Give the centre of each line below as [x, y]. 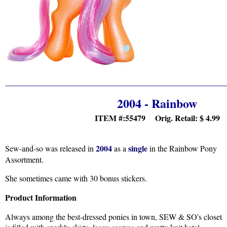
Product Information [41, 197]
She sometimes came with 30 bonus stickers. [76, 178]
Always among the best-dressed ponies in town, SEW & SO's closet [113, 217]
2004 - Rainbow [157, 103]
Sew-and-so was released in [50, 148]
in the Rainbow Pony [182, 148]
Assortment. [24, 159]
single [138, 148]
